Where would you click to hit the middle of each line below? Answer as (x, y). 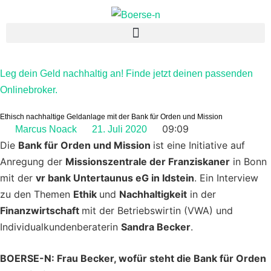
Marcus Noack (46, 129)
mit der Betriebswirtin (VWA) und (157, 211)
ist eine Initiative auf (199, 145)
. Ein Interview (226, 178)
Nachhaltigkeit (153, 194)
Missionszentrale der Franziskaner (148, 162)
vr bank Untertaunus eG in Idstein (115, 178)
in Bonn (248, 162)
